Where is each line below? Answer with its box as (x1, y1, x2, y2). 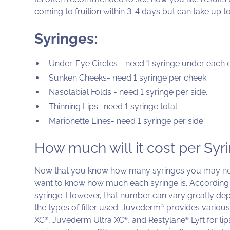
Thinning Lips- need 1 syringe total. (49, 102, 179, 112)
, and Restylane (128, 215, 186, 225)
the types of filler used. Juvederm (34, 203, 161, 213)
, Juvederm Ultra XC (48, 215, 125, 225)
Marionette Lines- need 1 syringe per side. (49, 116, 205, 126)
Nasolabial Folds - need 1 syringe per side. (49, 87, 208, 98)
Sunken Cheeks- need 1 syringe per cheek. (49, 73, 208, 83)
